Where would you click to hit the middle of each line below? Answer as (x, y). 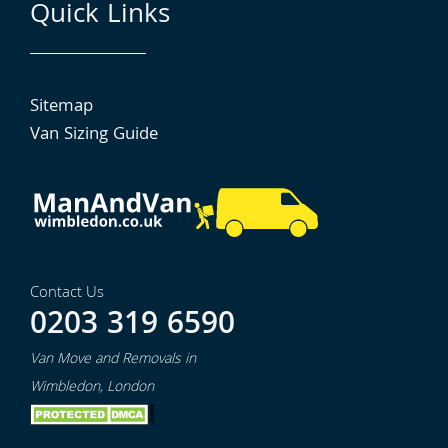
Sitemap (61, 107)
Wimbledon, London (92, 388)
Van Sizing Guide (94, 135)
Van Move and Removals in (113, 360)
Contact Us (67, 294)
